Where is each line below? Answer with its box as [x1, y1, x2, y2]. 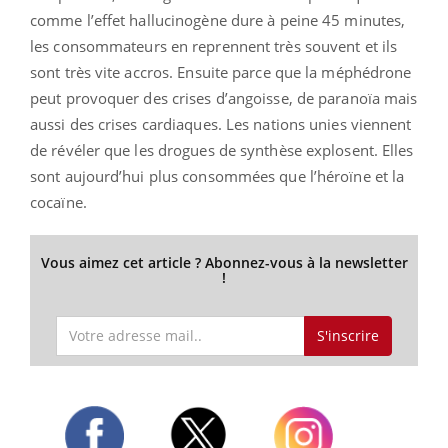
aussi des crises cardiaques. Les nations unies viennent [30, 113, 412, 134]
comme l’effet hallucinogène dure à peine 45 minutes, [30, 9, 406, 30]
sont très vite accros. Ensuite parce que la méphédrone [30, 61, 412, 82]
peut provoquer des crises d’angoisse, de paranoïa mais [30, 87, 418, 108]
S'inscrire [316, 325, 379, 345]
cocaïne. [30, 191, 87, 212]
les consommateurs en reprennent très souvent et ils [30, 35, 398, 56]
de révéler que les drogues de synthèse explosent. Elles [30, 139, 414, 160]
